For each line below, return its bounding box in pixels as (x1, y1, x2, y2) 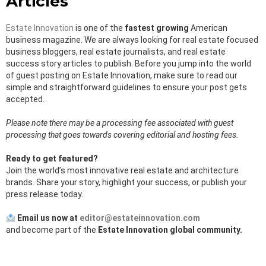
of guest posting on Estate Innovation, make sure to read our (6, 71, 237, 81)
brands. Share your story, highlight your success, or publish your (6, 178, 247, 188)
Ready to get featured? (6, 154, 98, 164)
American (189, 23, 227, 33)
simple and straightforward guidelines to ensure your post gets (6, 83, 247, 93)
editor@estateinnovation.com (79, 213, 200, 223)
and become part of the (6, 225, 98, 235)
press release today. (6, 189, 83, 199)
